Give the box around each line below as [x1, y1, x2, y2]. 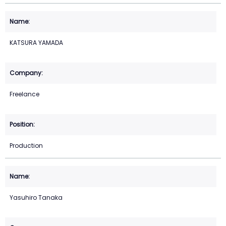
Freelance [10, 90, 39, 99]
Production [10, 141, 43, 150]
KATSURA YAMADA [10, 38, 63, 47]
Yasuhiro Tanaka [10, 193, 63, 202]
